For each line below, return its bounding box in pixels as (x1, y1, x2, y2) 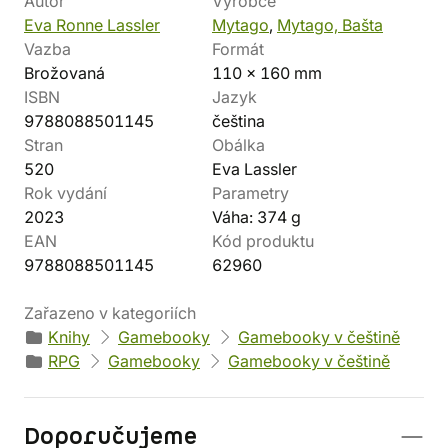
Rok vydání (24, 183, 107, 203)
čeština (212, 111, 265, 131)
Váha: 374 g (212, 207, 301, 227)
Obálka (212, 135, 265, 155)
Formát (212, 39, 264, 59)
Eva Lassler (212, 159, 297, 179)
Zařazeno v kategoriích (24, 303, 196, 323)
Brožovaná (24, 63, 105, 83)
